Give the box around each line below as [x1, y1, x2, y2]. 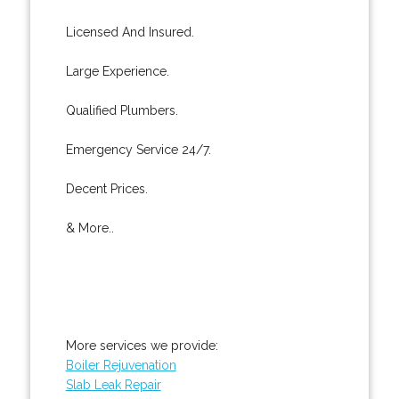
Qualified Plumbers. [65, 102, 178, 118]
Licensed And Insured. [65, 24, 194, 39]
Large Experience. [65, 63, 169, 78]
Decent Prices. [65, 181, 148, 196]
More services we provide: [65, 338, 218, 353]
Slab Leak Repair [65, 377, 161, 392]
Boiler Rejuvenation [65, 357, 176, 372]
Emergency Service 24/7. [65, 142, 211, 157]
